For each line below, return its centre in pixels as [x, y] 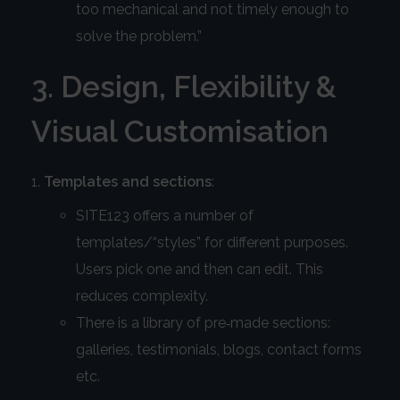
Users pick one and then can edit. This [199, 270]
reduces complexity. [142, 296]
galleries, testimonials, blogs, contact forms [218, 350]
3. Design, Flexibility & [184, 87]
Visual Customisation [180, 132]
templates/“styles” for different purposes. [212, 243]
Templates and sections [128, 182]
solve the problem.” [138, 37]
